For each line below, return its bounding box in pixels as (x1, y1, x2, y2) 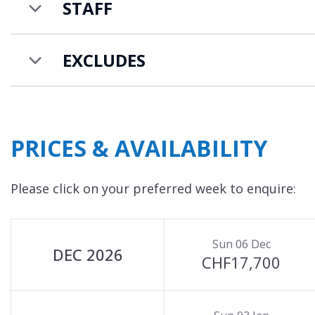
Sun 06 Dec (212, 236, 271, 252)
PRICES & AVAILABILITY (11, 133, 267, 163)
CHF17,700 (202, 252, 281, 273)
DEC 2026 (52, 244, 123, 265)
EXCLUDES (63, 49, 146, 72)
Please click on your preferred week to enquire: (11, 180, 296, 197)
